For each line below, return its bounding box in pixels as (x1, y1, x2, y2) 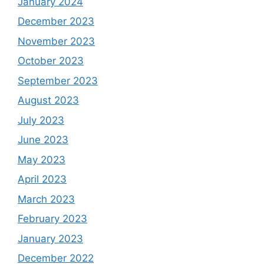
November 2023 (18, 35, 95, 47)
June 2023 (18, 134, 68, 146)
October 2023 (18, 55, 84, 67)
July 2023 (18, 114, 64, 126)
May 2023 (18, 153, 65, 166)
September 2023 (18, 74, 98, 87)
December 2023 (18, 15, 94, 28)
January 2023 (18, 232, 83, 245)
